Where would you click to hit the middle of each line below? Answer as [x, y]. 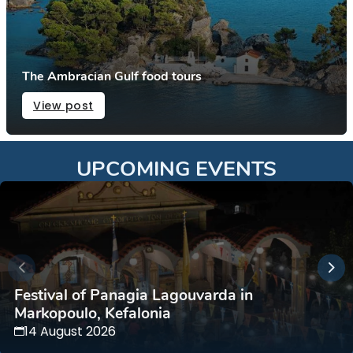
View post [63, 106]
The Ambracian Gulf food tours [112, 77]
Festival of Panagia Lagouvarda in [134, 295]
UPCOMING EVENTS [176, 168]
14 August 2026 [71, 331]
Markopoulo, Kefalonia [93, 313]
